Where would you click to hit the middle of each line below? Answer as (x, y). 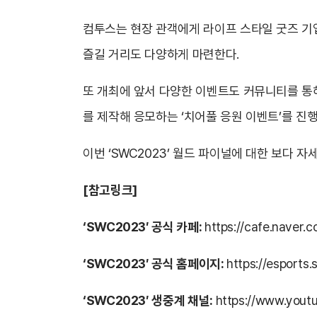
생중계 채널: (184, 300)
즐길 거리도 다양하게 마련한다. (161, 54)
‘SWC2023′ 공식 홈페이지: (155, 264)
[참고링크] (110, 190)
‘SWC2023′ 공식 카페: (144, 227)
